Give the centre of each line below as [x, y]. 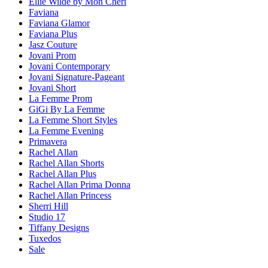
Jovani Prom [52, 56]
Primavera [48, 142]
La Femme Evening [66, 131]
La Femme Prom [60, 99]
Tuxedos [45, 239]
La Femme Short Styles [73, 120]
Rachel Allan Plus [63, 174]
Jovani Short [52, 88]
